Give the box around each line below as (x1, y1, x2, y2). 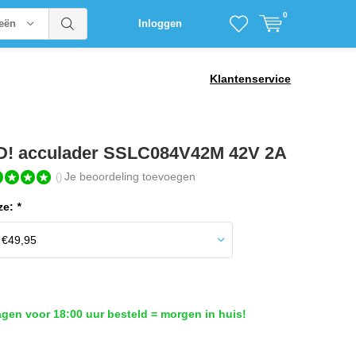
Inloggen (138, 17, 182, 29)
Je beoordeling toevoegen (64, 170, 196, 183)
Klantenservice (210, 72, 291, 85)
